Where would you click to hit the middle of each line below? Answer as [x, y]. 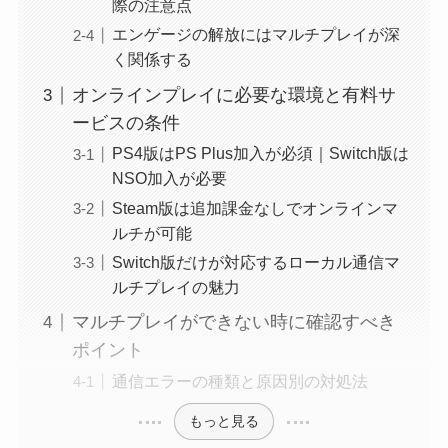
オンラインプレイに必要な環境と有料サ [233, 95]
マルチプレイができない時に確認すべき [233, 322]
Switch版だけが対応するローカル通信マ [255, 261]
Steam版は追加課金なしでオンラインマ [254, 207]
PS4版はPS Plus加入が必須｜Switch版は [260, 153]
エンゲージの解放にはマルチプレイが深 [255, 34]
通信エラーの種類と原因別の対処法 [239, 380]
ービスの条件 [125, 123]
